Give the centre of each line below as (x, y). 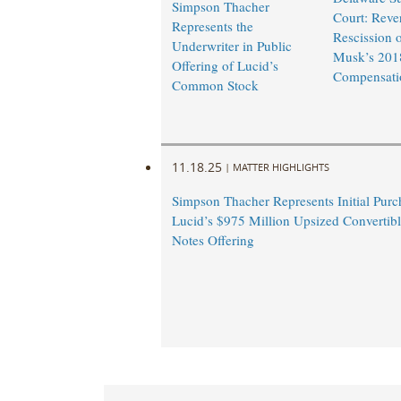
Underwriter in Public (231, 46)
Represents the (212, 26)
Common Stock (215, 85)
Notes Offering (213, 240)
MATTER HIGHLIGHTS (281, 166)
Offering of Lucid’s (225, 66)
